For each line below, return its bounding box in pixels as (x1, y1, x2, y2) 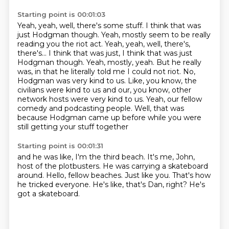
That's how (172, 171, 211, 180)
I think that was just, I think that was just (48, 49, 192, 58)
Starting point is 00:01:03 (17, 10, 105, 18)
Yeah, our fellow (146, 95, 202, 104)
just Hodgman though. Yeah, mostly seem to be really (17, 30, 211, 39)
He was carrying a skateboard (102, 162, 208, 171)
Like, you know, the (127, 76, 197, 85)
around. (17, 171, 46, 180)
